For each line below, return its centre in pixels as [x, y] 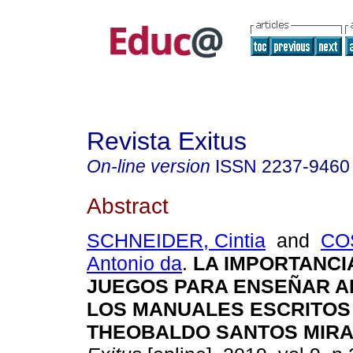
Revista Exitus [167, 141]
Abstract [128, 205]
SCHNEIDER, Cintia [176, 241]
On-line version [149, 166]
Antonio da [134, 264]
